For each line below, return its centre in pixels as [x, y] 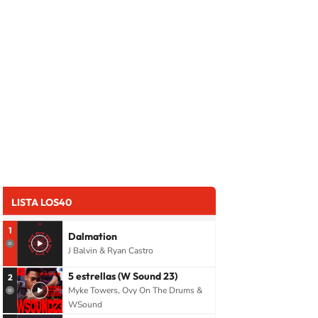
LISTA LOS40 [42, 203]
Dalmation [93, 237]
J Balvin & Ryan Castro [111, 251]
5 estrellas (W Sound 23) [123, 276]
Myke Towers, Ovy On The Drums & [135, 291]
